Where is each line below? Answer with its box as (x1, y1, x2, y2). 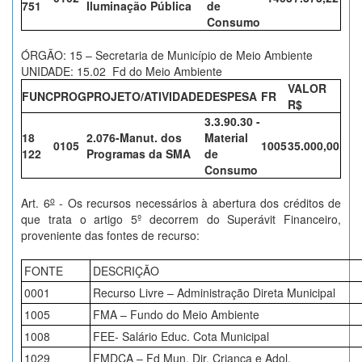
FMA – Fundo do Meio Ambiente (93, 306, 259, 322)
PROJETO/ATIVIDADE (86, 88, 204, 104)
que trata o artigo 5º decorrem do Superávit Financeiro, (21, 211, 341, 227)
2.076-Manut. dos (86, 129, 182, 145)
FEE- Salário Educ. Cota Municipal (93, 328, 269, 344)
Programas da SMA (86, 145, 191, 162)
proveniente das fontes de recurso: (21, 227, 200, 243)
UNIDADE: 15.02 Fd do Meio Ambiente (21, 63, 222, 79)
